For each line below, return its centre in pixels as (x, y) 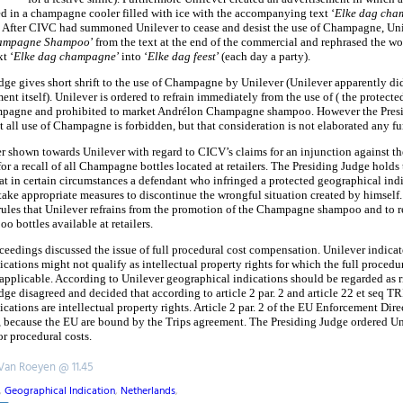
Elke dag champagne (65, 57)
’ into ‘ (132, 57)
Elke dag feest (182, 57)
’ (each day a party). (263, 57)
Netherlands (148, 392)
